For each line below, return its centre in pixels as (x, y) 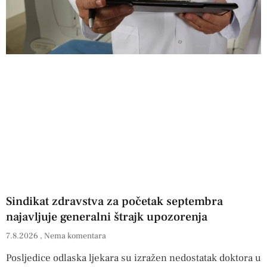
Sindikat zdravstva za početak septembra (114, 201)
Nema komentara (75, 236)
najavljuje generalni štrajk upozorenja (107, 217)
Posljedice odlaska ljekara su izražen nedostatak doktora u (133, 258)
